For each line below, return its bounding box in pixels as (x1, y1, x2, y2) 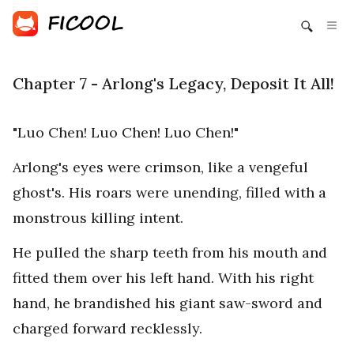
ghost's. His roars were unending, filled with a (13, 183, 326, 201)
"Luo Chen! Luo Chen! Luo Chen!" (13, 123, 239, 141)
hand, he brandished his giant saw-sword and (13, 294, 322, 312)
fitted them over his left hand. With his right (13, 269, 314, 287)
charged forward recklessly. (13, 319, 202, 337)
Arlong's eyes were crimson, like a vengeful (13, 158, 308, 176)
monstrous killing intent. (13, 209, 183, 227)
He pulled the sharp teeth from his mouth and (13, 243, 327, 262)
